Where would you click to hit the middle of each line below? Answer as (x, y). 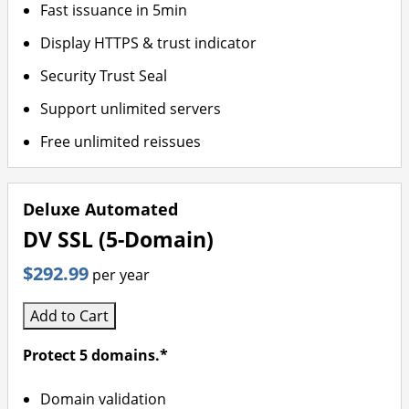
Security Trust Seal (104, 76)
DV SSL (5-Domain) (118, 240)
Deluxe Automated (100, 209)
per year (121, 275)
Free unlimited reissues (121, 142)
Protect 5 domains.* (95, 355)
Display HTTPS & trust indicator (149, 43)
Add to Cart (69, 316)
